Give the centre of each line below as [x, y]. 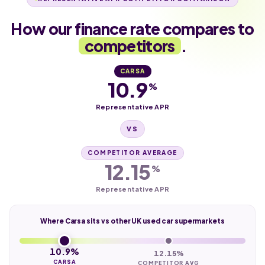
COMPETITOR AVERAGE [132, 152]
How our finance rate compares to [132, 28]
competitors [130, 46]
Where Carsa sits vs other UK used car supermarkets [132, 221]
